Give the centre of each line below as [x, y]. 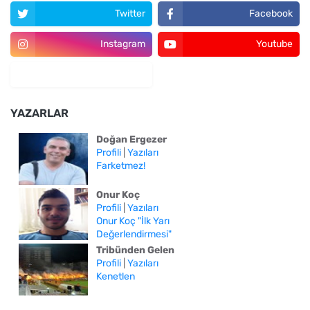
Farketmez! [121, 165]
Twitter [130, 13]
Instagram [123, 44]
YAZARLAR [39, 113]
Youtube [274, 44]
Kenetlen [116, 276]
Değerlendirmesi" [134, 234]
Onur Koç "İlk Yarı [133, 221]
